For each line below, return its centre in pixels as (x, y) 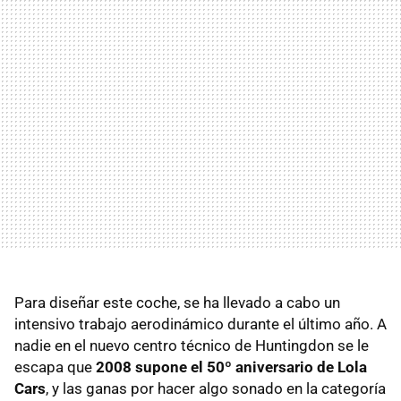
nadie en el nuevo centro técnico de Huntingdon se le (192, 346)
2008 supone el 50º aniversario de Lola (231, 367)
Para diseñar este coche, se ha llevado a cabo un (177, 303)
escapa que (55, 367)
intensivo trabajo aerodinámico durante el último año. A (200, 324)
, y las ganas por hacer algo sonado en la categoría (216, 388)
